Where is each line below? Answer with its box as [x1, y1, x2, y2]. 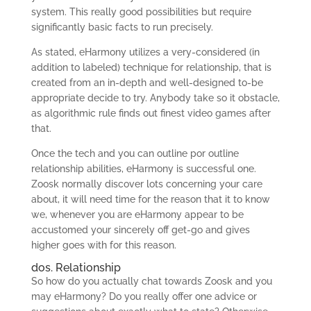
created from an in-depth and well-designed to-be [31, 77, 263, 88]
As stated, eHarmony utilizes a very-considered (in [31, 47, 260, 58]
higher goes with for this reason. [31, 239, 176, 251]
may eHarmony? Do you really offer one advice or [31, 291, 257, 302]
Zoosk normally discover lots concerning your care [31, 178, 262, 190]
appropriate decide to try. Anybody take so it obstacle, [31, 92, 280, 103]
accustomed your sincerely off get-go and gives [31, 224, 250, 235]
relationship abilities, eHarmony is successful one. [31, 163, 256, 174]
